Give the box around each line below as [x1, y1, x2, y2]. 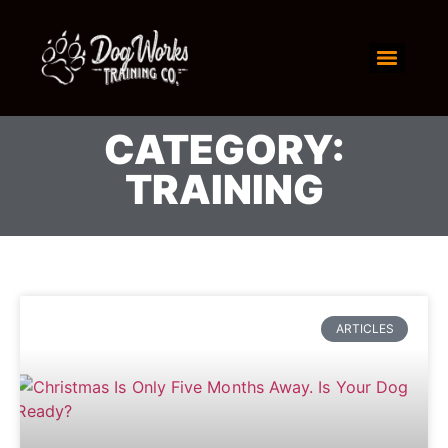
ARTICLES [335, 320, 394, 336]
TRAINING [124, 165, 324, 215]
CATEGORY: [103, 125, 345, 175]
